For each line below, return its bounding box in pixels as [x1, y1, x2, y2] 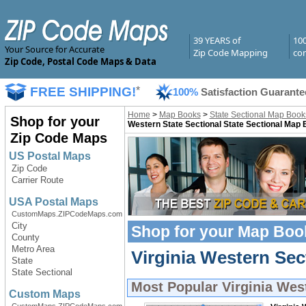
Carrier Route [11, 175, 64, 185]
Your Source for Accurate [4, 43, 105, 55]
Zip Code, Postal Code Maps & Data [4, 55, 156, 68]
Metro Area [11, 244, 55, 254]
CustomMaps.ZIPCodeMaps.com [11, 210, 122, 218]
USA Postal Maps [8, 196, 98, 208]
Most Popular [130, 279, 222, 294]
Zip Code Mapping [193, 46, 268, 59]
